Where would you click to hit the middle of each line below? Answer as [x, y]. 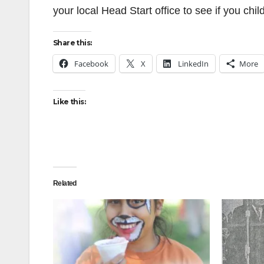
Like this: [69, 102]
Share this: [72, 43]
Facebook [91, 64]
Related [65, 183]
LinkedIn [193, 64]
